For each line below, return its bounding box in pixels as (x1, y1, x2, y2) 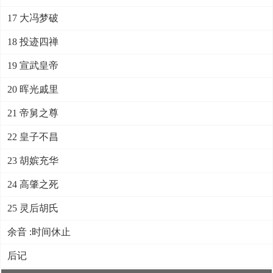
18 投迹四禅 (7, 37, 58, 47)
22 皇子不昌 (7, 132, 58, 142)
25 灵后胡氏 (7, 203, 58, 213)
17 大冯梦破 (7, 13, 58, 23)
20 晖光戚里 (7, 84, 58, 94)
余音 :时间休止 (7, 227, 71, 237)
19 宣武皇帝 (7, 60, 58, 71)
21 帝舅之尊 (7, 108, 58, 118)
